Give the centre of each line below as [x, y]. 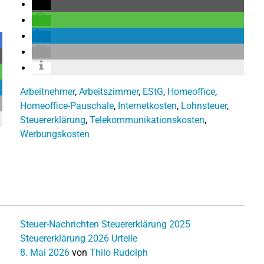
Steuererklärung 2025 [146, 224]
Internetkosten [147, 105]
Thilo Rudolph [119, 252]
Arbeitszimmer [109, 91]
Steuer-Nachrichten [60, 224]
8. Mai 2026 [45, 252]
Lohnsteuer [204, 105]
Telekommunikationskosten [147, 120]
